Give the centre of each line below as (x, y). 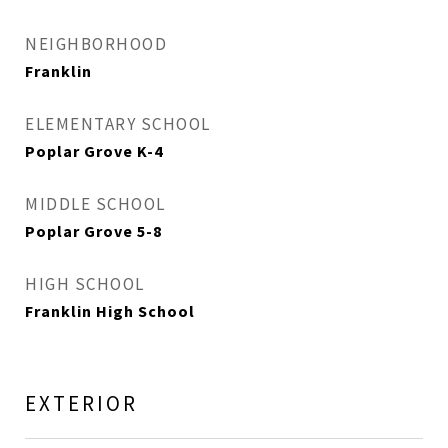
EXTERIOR (81, 403)
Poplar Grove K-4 (94, 151)
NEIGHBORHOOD (96, 44)
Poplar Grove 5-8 (93, 231)
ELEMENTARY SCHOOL (118, 124)
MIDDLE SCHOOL (95, 204)
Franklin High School (110, 311)
